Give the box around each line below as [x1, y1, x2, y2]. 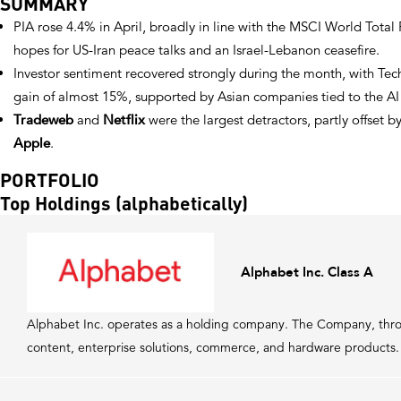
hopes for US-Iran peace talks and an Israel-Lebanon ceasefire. [13, 40, 380, 58]
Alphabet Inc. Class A [240, 263, 373, 282]
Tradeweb [13, 110, 73, 129]
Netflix [103, 110, 145, 129]
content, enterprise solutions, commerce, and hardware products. [27, 338, 399, 355]
